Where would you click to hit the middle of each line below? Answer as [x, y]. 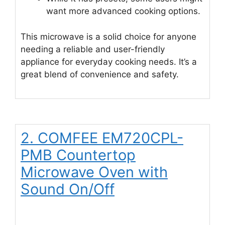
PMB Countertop [78, 155]
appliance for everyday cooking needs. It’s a [109, 62]
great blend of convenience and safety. [100, 74]
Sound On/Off [68, 189]
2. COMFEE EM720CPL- [102, 138]
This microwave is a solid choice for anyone [108, 36]
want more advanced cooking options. [123, 11]
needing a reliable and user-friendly [93, 49]
